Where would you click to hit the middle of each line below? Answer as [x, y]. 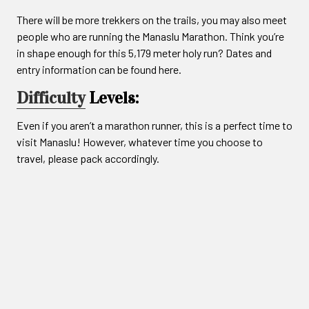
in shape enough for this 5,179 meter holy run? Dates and [144, 52]
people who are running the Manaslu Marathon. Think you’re [150, 36]
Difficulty [51, 98]
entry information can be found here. [99, 69]
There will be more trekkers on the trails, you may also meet [152, 19]
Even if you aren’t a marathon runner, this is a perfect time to [154, 125]
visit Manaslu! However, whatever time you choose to [140, 141]
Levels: [112, 98]
